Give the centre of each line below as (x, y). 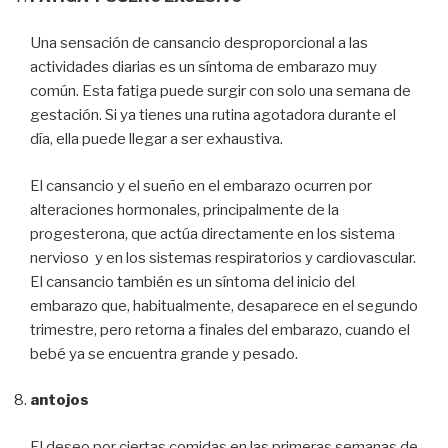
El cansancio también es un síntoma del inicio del (192, 281)
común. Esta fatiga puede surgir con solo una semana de (220, 91)
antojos (59, 400)
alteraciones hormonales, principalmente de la (184, 209)
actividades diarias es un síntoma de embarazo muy (203, 67)
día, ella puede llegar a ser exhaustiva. (156, 139)
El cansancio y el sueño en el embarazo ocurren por (201, 185)
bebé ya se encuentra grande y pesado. (164, 353)
